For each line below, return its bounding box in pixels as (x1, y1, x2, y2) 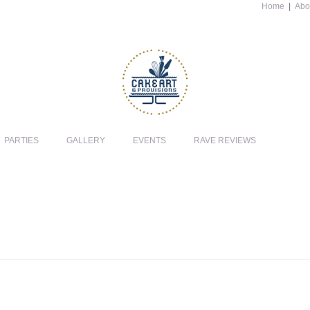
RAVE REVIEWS (194, 136, 256, 146)
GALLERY (66, 136, 105, 146)
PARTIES (4, 136, 39, 146)
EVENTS (133, 136, 166, 146)
